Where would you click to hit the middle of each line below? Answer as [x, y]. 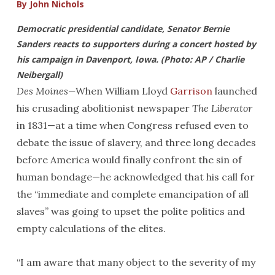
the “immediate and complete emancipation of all [132, 194]
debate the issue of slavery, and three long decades [136, 142]
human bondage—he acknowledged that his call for [135, 177]
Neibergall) [39, 75]
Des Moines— [46, 91]
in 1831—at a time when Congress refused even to [132, 125]
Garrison [191, 91]
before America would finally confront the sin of [129, 160]
